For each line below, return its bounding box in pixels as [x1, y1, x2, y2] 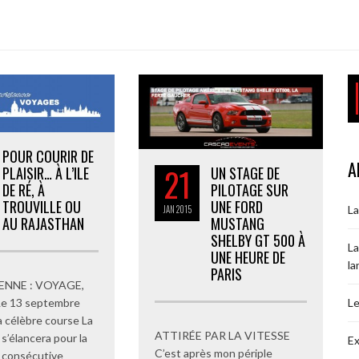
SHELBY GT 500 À [211, 230, 305, 252]
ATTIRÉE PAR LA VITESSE [155, 329, 290, 343]
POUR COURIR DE [2, 145, 94, 167]
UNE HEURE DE [211, 247, 285, 268]
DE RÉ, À [2, 179, 45, 200]
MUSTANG [211, 213, 264, 235]
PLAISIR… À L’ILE [2, 162, 89, 184]
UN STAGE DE [211, 163, 280, 184]
